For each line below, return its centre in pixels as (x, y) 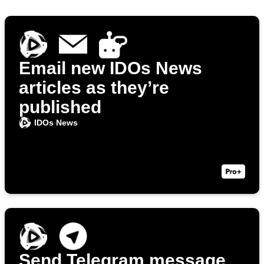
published (60, 107)
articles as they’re (94, 88)
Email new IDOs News (110, 68)
